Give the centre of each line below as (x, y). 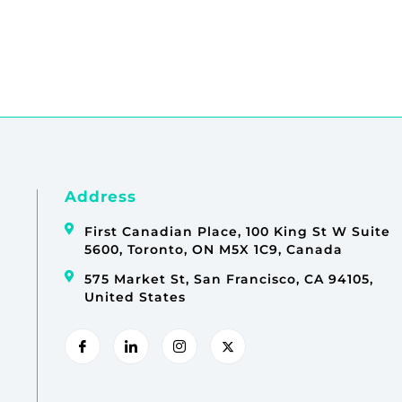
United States (135, 297)
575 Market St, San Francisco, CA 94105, (229, 280)
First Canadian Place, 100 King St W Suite (238, 232)
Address (100, 197)
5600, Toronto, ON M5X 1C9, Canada (214, 250)
